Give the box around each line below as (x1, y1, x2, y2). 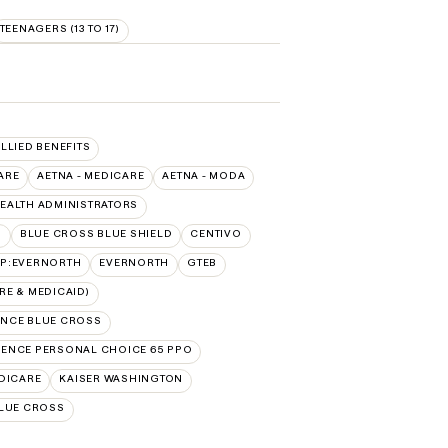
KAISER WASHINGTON (59, 372, 183, 385)
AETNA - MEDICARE (37, 169, 145, 182)
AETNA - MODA (162, 169, 246, 182)
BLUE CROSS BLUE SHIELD (19, 227, 173, 240)
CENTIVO (190, 227, 242, 240)
